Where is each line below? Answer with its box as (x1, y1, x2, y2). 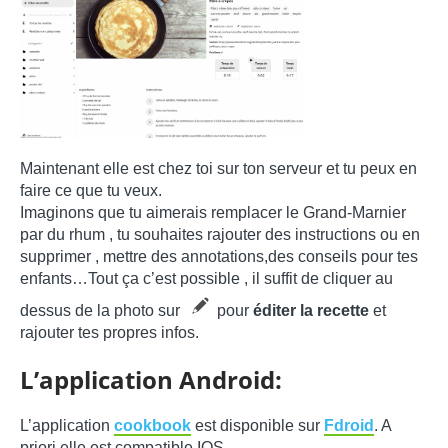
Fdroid (324, 416, 374, 434)
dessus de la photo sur (20, 301, 184, 319)
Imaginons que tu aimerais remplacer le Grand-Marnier (20, 203, 406, 221)
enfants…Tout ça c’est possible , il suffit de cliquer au (20, 269, 393, 287)
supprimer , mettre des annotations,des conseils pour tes (20, 247, 418, 265)
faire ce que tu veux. (20, 181, 162, 199)
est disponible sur (191, 416, 324, 434)
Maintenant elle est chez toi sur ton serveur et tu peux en (20, 159, 417, 177)
